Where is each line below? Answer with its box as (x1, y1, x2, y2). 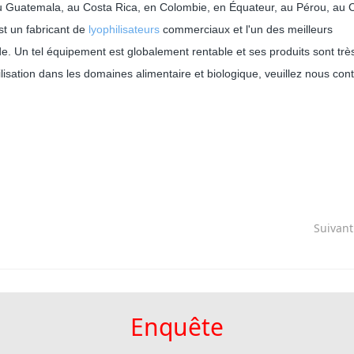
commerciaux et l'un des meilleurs (160, 22, 333, 36)
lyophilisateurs (88, 22, 160, 36)
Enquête (130, 311, 224, 344)
